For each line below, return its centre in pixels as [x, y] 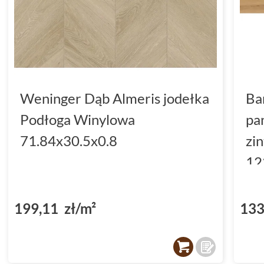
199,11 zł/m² [55, 208]
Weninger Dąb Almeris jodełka [115, 98]
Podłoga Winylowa [77, 119]
